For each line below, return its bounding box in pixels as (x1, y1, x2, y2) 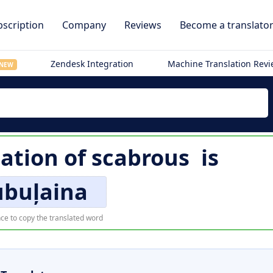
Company (62, 18, 106, 32)
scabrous (91, 143, 190, 172)
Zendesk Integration (51, 58, 134, 69)
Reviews (124, 18, 161, 32)
